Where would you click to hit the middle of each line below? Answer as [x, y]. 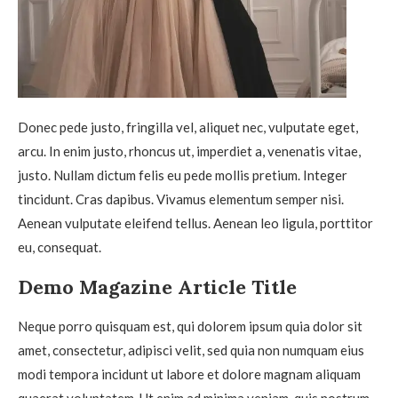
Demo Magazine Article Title [157, 287]
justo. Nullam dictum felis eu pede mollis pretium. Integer [183, 175]
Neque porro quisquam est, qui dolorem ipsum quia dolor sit [190, 326]
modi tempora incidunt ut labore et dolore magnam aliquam [189, 374]
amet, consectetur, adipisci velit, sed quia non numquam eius [191, 350]
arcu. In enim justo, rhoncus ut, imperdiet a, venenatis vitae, [189, 151]
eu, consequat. [60, 247]
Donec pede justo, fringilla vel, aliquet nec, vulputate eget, [188, 127]
